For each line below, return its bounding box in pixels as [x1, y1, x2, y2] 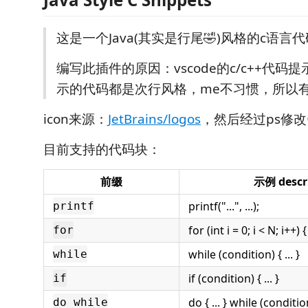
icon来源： [43, 110, 108, 128]
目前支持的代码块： [43, 140, 161, 158]
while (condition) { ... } [188, 247, 300, 262]
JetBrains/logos [108, 110, 201, 128]
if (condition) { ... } [188, 271, 279, 286]
